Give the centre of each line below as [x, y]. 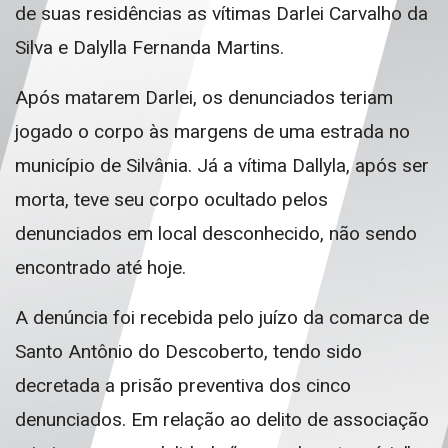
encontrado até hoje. [100, 267]
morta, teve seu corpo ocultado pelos [171, 199]
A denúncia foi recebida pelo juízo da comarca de [222, 317]
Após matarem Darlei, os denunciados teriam [204, 97]
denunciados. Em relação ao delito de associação [222, 419]
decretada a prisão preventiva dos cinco [183, 385]
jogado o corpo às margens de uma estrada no [212, 131]
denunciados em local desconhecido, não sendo [216, 233]
